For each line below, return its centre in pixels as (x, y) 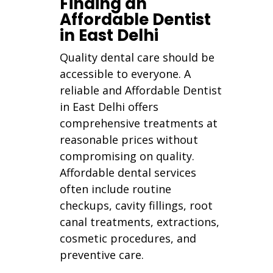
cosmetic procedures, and (128, 238)
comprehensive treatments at (139, 123)
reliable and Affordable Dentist (141, 90)
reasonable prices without (129, 139)
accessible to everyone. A (126, 73)
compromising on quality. (127, 156)
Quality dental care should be (137, 57)
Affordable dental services (128, 172)
